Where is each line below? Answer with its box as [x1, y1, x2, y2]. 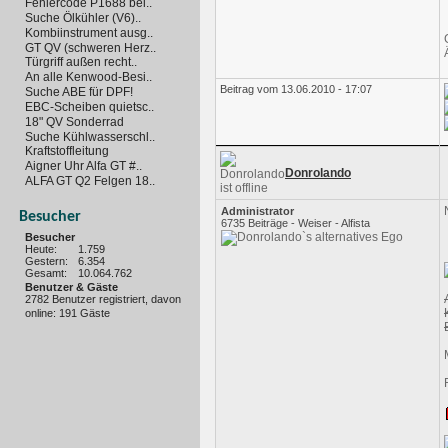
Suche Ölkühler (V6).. [25, 10, 141, 25]
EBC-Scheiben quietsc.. [25, 99, 154, 114]
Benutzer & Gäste [25, 280, 118, 293]
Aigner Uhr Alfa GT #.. [25, 159, 142, 174]
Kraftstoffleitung [25, 144, 109, 159]
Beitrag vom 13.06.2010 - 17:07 [220, 83, 372, 95]
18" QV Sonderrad [25, 114, 124, 129]
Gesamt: [25, 266, 67, 279]
